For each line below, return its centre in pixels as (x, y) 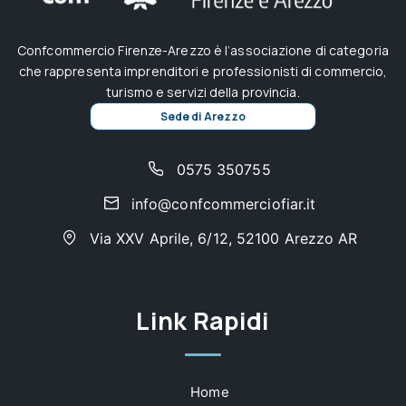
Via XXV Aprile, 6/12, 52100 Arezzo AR (221, 238)
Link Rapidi (203, 320)
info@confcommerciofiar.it (221, 203)
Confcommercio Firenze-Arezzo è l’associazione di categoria (203, 50)
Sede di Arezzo (203, 116)
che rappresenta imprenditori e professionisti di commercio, (203, 71)
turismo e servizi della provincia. (203, 92)
